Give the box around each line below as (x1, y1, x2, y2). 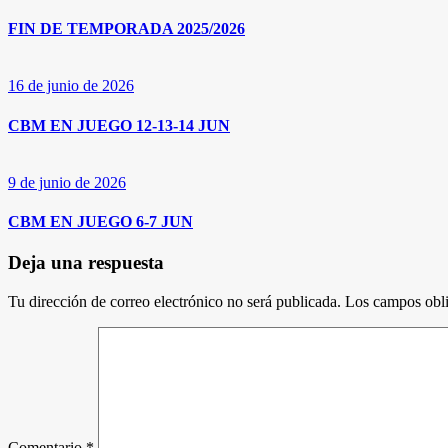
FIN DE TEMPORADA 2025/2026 (8, 20, 245, 38)
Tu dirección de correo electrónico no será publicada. (8, 293, 341, 311)
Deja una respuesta (8, 252, 164, 274)
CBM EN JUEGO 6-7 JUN (8, 213, 193, 231)
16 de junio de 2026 (8, 77, 134, 95)
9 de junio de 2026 (8, 173, 126, 191)
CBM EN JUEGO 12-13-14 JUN (8, 116, 230, 134)
